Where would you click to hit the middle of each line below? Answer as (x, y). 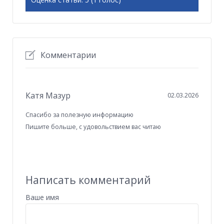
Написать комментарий (88, 180)
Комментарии (68, 55)
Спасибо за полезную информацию (79, 115)
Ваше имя (42, 197)
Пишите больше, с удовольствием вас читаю (93, 127)
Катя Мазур (48, 96)
